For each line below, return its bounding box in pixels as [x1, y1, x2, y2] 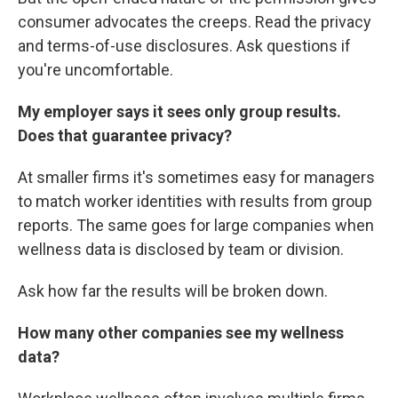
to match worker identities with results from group [18, 192, 372, 211]
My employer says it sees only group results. [18, 102, 341, 121]
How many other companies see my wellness [18, 323, 344, 342]
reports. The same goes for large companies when [18, 216, 374, 235]
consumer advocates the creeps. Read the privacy [18, 12, 371, 31]
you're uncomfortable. [18, 60, 173, 79]
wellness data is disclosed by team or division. [18, 240, 344, 259]
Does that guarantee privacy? [18, 126, 232, 145]
